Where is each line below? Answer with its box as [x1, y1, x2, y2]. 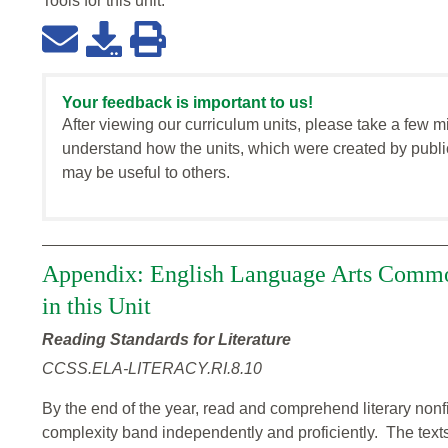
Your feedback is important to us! [62, 94, 313, 112]
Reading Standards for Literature [42, 331, 291, 349]
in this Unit [42, 293, 151, 320]
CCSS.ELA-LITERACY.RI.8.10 [42, 360, 262, 378]
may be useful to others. [62, 164, 230, 182]
